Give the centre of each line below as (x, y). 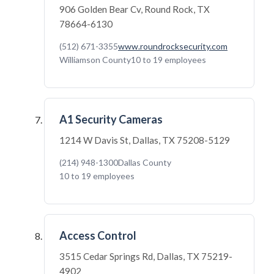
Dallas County (145, 162)
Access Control (98, 235)
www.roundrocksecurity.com (173, 46)
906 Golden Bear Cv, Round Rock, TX (135, 9)
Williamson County (95, 60)
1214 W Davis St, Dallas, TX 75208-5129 (145, 140)
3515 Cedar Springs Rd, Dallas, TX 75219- (146, 256)
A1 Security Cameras (111, 119)
